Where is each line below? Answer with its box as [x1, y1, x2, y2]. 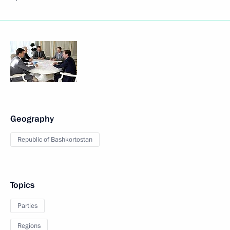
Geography [10, 113, 54, 125]
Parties [17, 201, 37, 210]
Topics [10, 179, 34, 191]
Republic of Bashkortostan [17, 135, 92, 144]
